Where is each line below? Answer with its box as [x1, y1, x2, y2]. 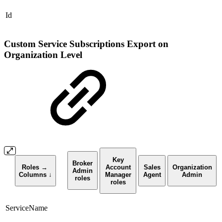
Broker [72, 159, 93, 167]
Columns [19, 170, 49, 178]
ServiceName [5, 204, 48, 213]
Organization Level [4, 49, 82, 60]
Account [105, 163, 131, 171]
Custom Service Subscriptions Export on [4, 38, 168, 49]
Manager [105, 170, 131, 178]
